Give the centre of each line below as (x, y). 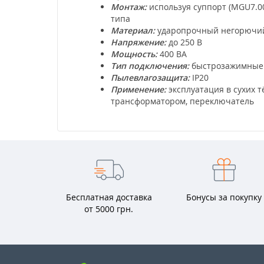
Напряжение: (138, 42)
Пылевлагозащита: (150, 77)
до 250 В (184, 42)
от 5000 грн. (109, 209)
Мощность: (134, 54)
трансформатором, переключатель (182, 101)
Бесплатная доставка (109, 197)
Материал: (134, 30)
